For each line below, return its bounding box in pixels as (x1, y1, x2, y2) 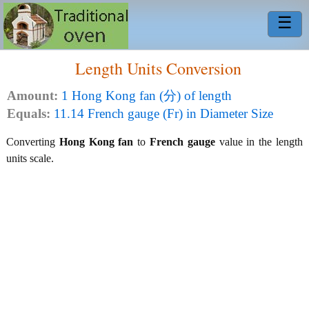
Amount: (7, 88, 58, 103)
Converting (6, 136, 59, 148)
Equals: (7, 106, 50, 121)
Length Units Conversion (74, 57, 241, 79)
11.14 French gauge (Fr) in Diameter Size (50, 106, 273, 121)
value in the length (215, 136, 303, 148)
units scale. (6, 152, 54, 164)
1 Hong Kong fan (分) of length (58, 88, 232, 103)
